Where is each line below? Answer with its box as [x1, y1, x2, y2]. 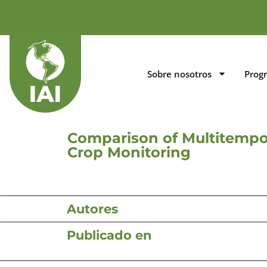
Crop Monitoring [67, 143, 191, 161]
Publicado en [67, 227, 152, 243]
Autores [67, 201, 118, 216]
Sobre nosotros [147, 67, 212, 80]
